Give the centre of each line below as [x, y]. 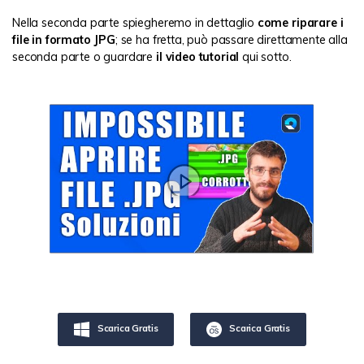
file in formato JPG [64, 39]
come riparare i [300, 22]
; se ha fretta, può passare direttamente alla [231, 39]
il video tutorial [198, 56]
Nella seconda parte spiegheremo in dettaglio [135, 22]
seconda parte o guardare [84, 56]
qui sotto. [265, 56]
